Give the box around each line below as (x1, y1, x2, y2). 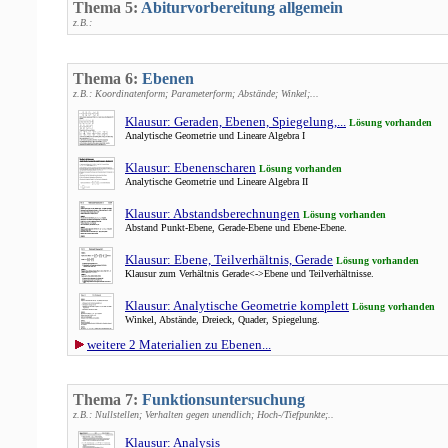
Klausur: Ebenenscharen (125, 160, 256, 175)
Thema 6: (73, 70, 142, 87)
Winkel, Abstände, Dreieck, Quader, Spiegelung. (125, 314, 320, 325)
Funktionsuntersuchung (142, 391, 305, 408)
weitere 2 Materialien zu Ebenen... (87, 337, 271, 352)
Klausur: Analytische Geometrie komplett (125, 298, 349, 313)
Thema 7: (73, 391, 142, 408)
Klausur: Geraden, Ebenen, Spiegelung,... (125, 114, 346, 129)
